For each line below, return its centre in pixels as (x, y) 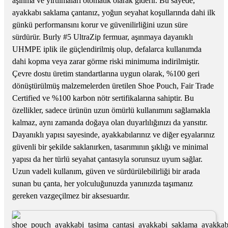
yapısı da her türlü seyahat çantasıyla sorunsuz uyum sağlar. (107, 159)
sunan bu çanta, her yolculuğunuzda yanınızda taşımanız (103, 183)
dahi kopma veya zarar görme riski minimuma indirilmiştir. (106, 61)
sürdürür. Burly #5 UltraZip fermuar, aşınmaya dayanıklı (103, 37)
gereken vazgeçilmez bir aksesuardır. (71, 195)
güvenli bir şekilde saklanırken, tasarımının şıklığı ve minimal (110, 147)
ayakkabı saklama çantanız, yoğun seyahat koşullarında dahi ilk (114, 12)
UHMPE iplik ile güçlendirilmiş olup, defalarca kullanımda (107, 49)
